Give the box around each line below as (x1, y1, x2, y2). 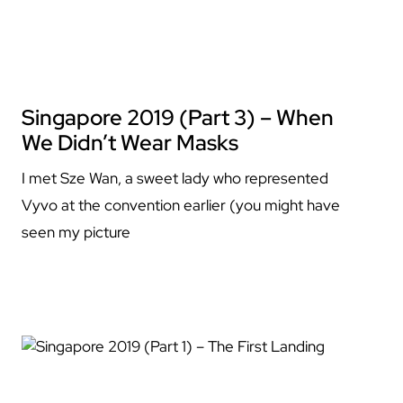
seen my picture (22, 222, 130, 242)
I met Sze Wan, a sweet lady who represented (22, 168, 328, 188)
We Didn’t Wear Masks (22, 129, 238, 157)
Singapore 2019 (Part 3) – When (22, 103, 334, 131)
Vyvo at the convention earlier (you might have (22, 195, 340, 215)
